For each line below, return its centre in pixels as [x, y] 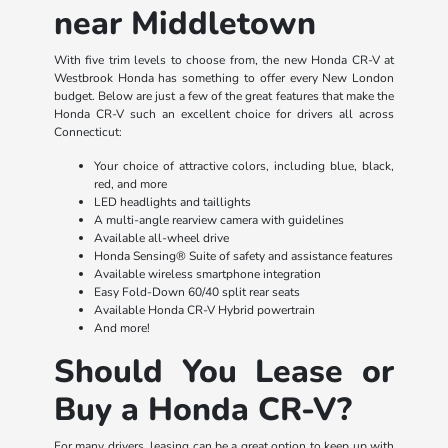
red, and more [130, 183]
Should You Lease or [224, 371]
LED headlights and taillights [172, 201]
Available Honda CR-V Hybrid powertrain [204, 309]
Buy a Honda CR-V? [202, 409]
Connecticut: [87, 131]
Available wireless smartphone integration [207, 273]
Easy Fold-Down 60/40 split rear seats [196, 291]
